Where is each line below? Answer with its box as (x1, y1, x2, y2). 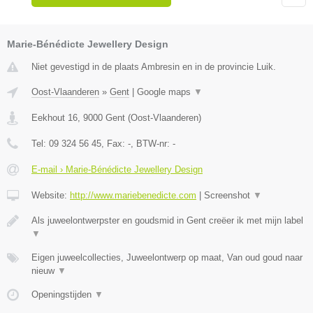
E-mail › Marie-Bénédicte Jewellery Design (31, 164, 203, 175)
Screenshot (204, 190, 253, 201)
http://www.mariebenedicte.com (70, 190, 196, 201)
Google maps (137, 87, 194, 98)
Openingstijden (31, 289, 94, 300)
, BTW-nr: (131, 138, 173, 150)
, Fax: (101, 138, 128, 150)
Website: (31, 190, 70, 201)
